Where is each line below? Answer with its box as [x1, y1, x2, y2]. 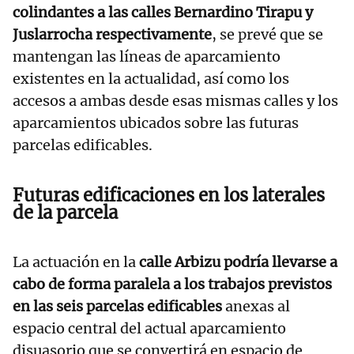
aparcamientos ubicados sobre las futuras [13, 114, 299, 133]
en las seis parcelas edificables [13, 297, 222, 316]
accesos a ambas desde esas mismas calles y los [13, 92, 338, 111]
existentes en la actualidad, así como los [13, 70, 289, 88]
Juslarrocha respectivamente [13, 25, 212, 44]
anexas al [222, 297, 290, 316]
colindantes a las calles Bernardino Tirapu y [13, 3, 313, 22]
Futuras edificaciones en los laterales [13, 184, 325, 207]
